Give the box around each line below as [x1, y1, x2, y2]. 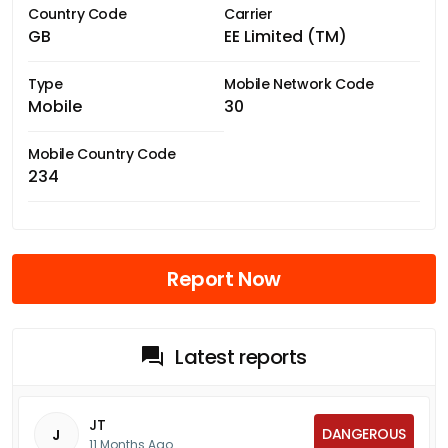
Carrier [224, 3, 273, 24]
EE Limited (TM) [224, 24, 347, 48]
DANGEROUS [322, 423, 406, 444]
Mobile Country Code [28, 143, 176, 164]
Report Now [167, 264, 281, 293]
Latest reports [175, 342, 307, 371]
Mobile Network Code [224, 73, 374, 94]
